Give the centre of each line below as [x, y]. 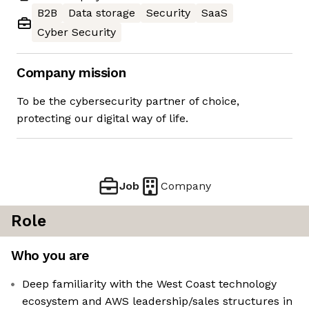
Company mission [71, 73]
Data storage [102, 13]
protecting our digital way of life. [102, 119]
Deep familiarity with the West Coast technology [149, 284]
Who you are [50, 256]
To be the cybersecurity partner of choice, [128, 101]
